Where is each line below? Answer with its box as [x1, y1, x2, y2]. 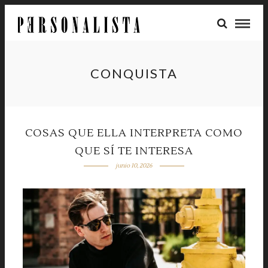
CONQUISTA [90, 65, 178, 81]
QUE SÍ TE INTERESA [75, 144, 193, 158]
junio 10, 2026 [115, 162, 153, 169]
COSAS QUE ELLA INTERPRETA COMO [25, 126, 243, 140]
